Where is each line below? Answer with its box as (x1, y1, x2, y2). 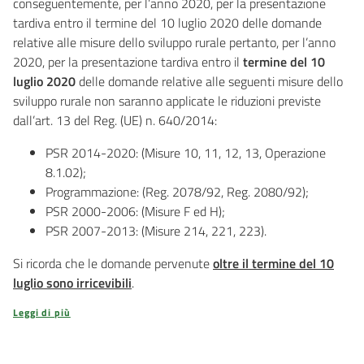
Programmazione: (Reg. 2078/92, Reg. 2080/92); (45, 182, 309, 201)
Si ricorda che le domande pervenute (13, 253, 213, 273)
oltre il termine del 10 (213, 253, 334, 273)
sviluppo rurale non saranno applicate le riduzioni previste (13, 91, 321, 110)
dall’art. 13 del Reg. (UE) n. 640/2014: (13, 110, 217, 130)
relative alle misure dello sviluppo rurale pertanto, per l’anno (13, 32, 336, 52)
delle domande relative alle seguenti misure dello (76, 71, 343, 91)
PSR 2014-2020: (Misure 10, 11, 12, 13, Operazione (45, 143, 326, 162)
